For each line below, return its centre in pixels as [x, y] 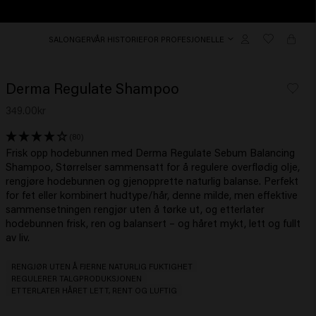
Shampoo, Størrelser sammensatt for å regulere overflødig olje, [153, 166]
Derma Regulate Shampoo [93, 89]
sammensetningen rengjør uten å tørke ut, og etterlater [135, 208]
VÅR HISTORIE [117, 39]
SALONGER [70, 39]
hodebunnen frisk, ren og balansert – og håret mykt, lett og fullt [153, 223]
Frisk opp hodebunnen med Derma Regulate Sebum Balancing [151, 152]
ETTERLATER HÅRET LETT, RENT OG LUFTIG [94, 291]
